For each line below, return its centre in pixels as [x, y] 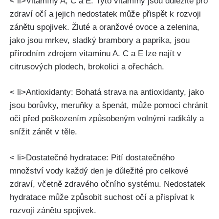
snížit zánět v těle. [44, 132]
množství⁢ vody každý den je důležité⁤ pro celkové [99, 171]
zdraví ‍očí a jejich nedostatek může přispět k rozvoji [105, 14]
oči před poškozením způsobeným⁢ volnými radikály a [107, 119]
